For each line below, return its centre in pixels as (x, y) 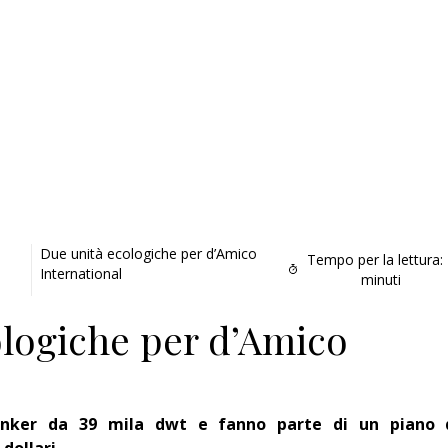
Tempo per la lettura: (375, 259)
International (80, 273)
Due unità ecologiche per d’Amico (148, 253)
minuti (381, 279)
